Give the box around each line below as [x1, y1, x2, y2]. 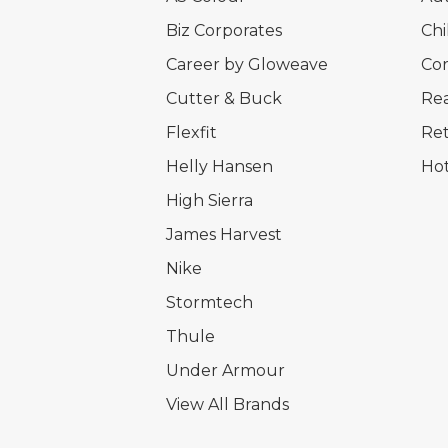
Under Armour [165, 361, 285, 381]
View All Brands [165, 395, 289, 415]
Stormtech [165, 293, 253, 313]
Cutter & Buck [165, 89, 282, 109]
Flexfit [165, 123, 217, 143]
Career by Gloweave [165, 55, 328, 75]
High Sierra [165, 191, 253, 211]
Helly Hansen [165, 157, 273, 177]
